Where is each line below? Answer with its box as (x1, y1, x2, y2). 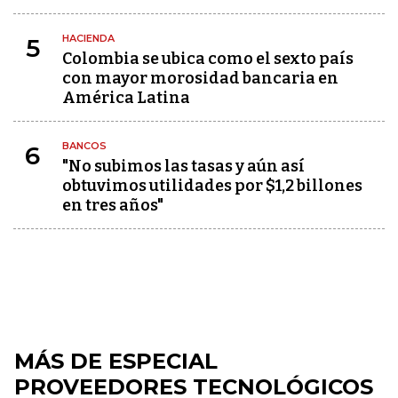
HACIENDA (62, 32, 115, 45)
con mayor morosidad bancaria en (62, 68, 338, 89)
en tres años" (62, 195, 163, 216)
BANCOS (62, 139, 107, 153)
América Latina (62, 88, 190, 108)
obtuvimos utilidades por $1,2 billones (62, 176, 362, 196)
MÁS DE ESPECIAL (14, 348, 218, 375)
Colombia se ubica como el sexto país (62, 49, 354, 69)
